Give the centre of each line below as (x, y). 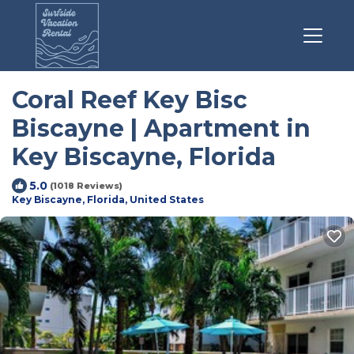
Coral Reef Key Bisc (130, 100)
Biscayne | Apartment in (161, 128)
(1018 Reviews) (86, 185)
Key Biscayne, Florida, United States (108, 200)
